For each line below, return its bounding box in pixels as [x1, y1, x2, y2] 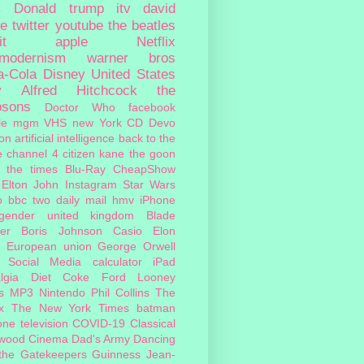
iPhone [140, 193, 175, 206]
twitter [12, 17, 50, 33]
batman [136, 301, 176, 314]
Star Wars [122, 177, 176, 191]
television [19, 316, 68, 330]
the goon [128, 146, 176, 160]
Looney [137, 270, 175, 284]
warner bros [86, 50, 175, 66]
